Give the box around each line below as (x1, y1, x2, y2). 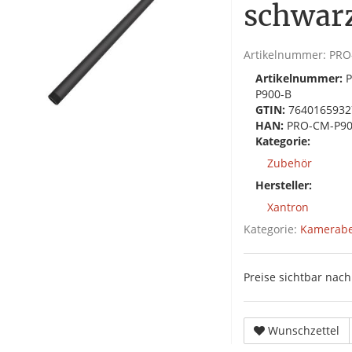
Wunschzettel (268, 323, 339, 338)
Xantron (267, 200, 309, 214)
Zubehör (267, 156, 312, 170)
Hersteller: (255, 178, 312, 192)
